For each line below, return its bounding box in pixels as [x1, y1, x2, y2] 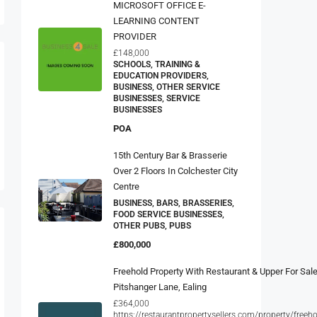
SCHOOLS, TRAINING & [113, 55, 200, 66]
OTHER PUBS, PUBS [113, 217, 191, 227]
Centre [113, 177, 139, 188]
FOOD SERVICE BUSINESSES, [113, 205, 224, 216]
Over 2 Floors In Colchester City [113, 161, 238, 173]
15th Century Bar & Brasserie [113, 146, 227, 157]
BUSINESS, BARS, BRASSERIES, [113, 194, 234, 204]
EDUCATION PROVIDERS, [113, 67, 209, 77]
